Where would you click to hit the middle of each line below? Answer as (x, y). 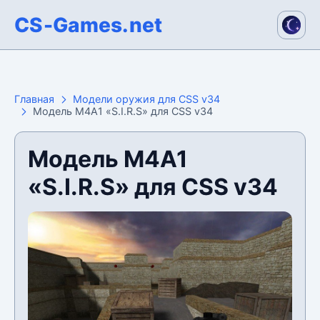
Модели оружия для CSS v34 (146, 99)
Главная (34, 99)
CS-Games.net (89, 25)
